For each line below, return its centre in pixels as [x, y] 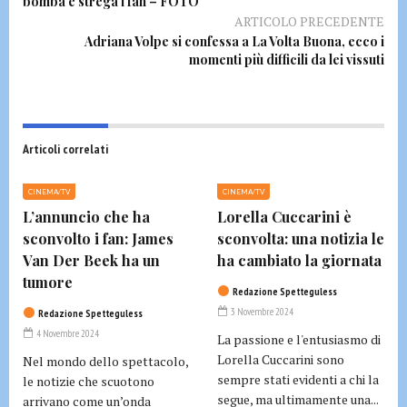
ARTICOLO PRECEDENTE [309, 21]
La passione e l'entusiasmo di [299, 339]
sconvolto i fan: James [98, 238]
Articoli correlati [65, 149]
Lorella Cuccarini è [284, 216]
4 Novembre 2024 [67, 333]
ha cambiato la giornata [299, 260]
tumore [48, 282]
